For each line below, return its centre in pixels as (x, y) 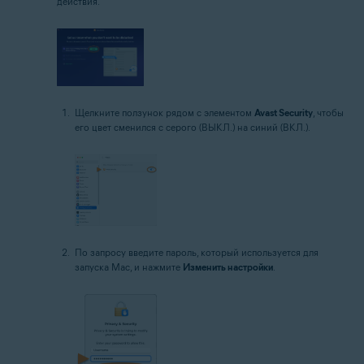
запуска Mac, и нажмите (129, 267)
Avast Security (284, 113)
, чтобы (328, 113)
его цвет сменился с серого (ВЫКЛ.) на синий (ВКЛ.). (193, 128)
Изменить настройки (228, 267)
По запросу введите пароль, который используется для (197, 253)
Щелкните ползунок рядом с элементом (165, 113)
